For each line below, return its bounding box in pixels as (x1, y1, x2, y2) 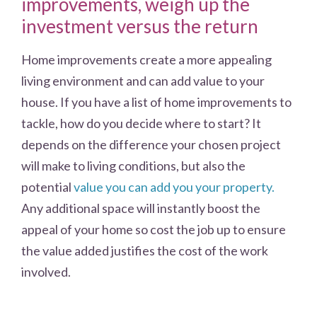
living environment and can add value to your (21, 72, 265, 88)
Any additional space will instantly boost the (21, 200, 260, 216)
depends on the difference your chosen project (21, 136, 281, 152)
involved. (21, 263, 71, 279)
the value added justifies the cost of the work (21, 242, 268, 258)
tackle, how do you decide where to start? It (21, 115, 261, 131)
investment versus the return (21, 14, 258, 38)
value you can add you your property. (74, 178, 275, 195)
